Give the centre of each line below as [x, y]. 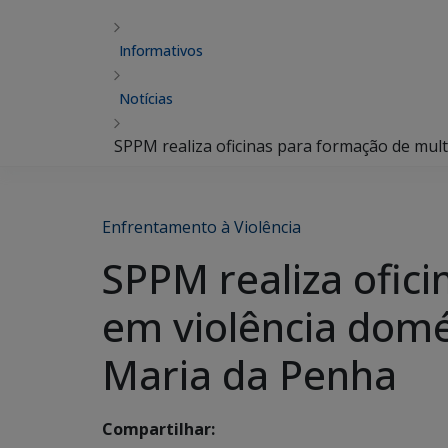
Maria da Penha [249, 374]
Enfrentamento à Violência [201, 227]
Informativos [161, 50]
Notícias [146, 98]
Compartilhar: [158, 429]
